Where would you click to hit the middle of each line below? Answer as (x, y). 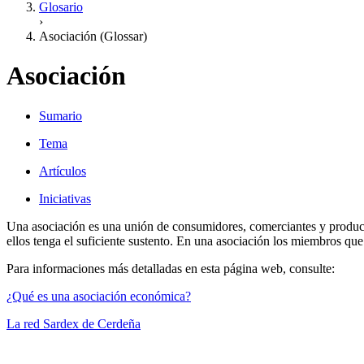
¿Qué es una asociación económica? (99, 296)
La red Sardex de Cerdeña (74, 323)
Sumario (61, 115)
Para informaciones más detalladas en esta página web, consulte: (171, 268)
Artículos (63, 171)
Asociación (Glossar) (93, 36)
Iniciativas (65, 198)
